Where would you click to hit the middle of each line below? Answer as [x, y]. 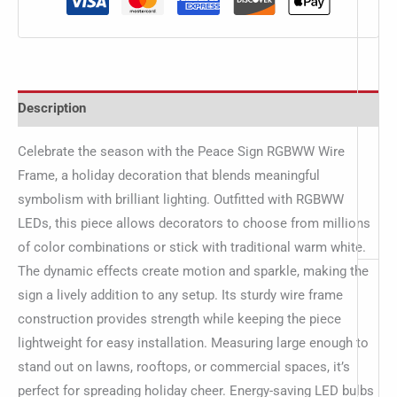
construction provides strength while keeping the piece [179, 319]
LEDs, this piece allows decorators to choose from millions [194, 223]
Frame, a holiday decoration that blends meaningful [169, 175]
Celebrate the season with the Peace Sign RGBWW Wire [181, 151]
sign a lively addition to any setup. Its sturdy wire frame [180, 295]
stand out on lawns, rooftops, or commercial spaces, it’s [184, 366]
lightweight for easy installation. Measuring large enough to [193, 343]
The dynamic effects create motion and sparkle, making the [193, 271]
